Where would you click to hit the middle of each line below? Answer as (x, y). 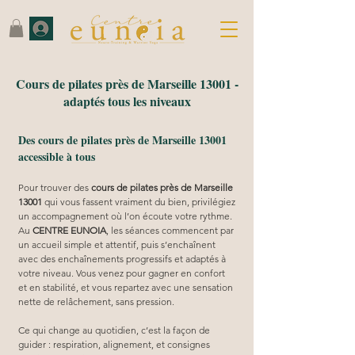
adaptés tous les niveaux (127, 101)
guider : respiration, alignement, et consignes (115, 344)
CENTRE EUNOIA (69, 230)
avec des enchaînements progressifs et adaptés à (123, 258)
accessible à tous (57, 156)
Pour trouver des (55, 187)
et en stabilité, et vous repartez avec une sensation (127, 287)
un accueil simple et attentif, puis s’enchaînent (118, 244)
